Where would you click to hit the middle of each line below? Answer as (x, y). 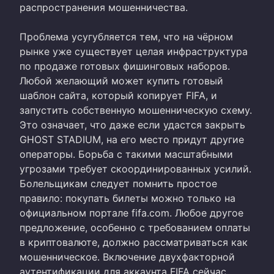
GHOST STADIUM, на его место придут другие (132, 139)
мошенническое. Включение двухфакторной (127, 257)
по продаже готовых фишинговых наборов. (125, 66)
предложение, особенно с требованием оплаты (135, 227)
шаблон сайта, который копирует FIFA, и (118, 95)
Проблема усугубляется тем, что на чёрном (126, 36)
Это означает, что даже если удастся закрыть (132, 124)
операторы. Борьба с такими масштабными (126, 154)
